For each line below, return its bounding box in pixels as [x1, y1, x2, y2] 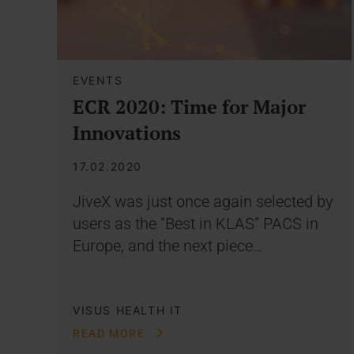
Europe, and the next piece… [73, 236, 263, 256]
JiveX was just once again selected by [73, 192, 333, 212]
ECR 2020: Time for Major [73, 94, 306, 120]
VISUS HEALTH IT [73, 303, 183, 318]
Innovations [73, 120, 181, 146]
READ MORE [73, 327, 149, 341]
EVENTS [73, 73, 123, 88]
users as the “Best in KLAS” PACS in [73, 214, 318, 234]
